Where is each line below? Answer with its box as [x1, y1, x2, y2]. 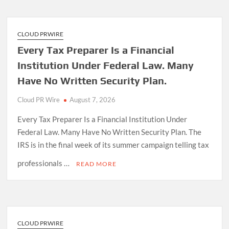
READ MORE [76, 159, 117, 168]
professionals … [17, 158, 72, 168]
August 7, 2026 [70, 95, 116, 104]
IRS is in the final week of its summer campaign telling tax [17, 140, 210, 149]
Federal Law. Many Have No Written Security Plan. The [17, 127, 202, 136]
